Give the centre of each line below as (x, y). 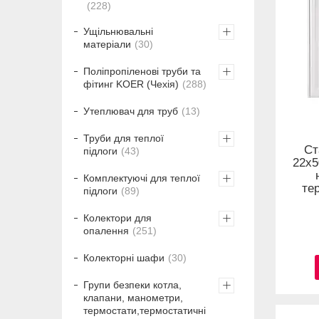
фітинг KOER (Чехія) (131, 84)
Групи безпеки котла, (132, 285)
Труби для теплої (124, 138)
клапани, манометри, (133, 298)
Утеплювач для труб (131, 111)
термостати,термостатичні (145, 311)
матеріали (107, 45)
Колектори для (117, 218)
